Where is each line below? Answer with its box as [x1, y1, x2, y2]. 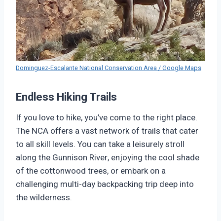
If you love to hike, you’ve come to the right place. [16, 111, 197, 124]
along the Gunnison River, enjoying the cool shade [16, 151, 199, 164]
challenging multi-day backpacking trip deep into [16, 178, 194, 190]
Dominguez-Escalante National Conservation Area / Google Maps [16, 63, 201, 73]
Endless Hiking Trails [16, 89, 117, 105]
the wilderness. [16, 191, 72, 204]
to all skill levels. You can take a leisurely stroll [16, 138, 184, 150]
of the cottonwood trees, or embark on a [16, 164, 166, 177]
